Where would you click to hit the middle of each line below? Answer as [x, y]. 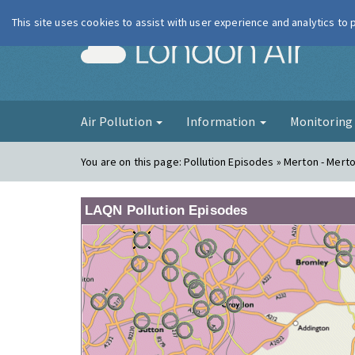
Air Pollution [118, 121]
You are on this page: [133, 162]
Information [222, 121]
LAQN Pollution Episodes [166, 210]
